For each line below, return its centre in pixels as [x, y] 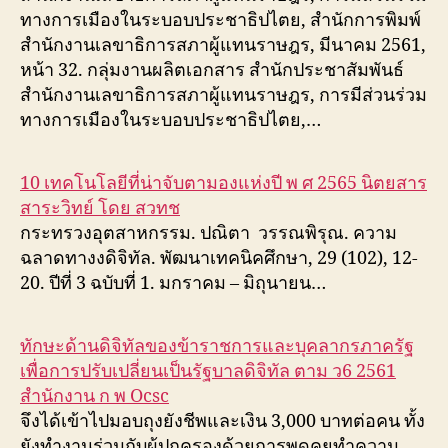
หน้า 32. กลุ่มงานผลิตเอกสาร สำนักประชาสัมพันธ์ [212, 70]
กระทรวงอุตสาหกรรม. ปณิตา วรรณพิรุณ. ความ [208, 233]
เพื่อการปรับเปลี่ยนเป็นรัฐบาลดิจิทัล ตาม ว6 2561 [208, 371]
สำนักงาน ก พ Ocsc [94, 396]
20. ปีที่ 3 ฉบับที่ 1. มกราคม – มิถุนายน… [173, 283]
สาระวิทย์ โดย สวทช [100, 208]
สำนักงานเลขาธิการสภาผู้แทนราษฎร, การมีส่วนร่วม [223, 95]
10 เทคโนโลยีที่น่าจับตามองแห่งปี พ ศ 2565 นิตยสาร [223, 183]
